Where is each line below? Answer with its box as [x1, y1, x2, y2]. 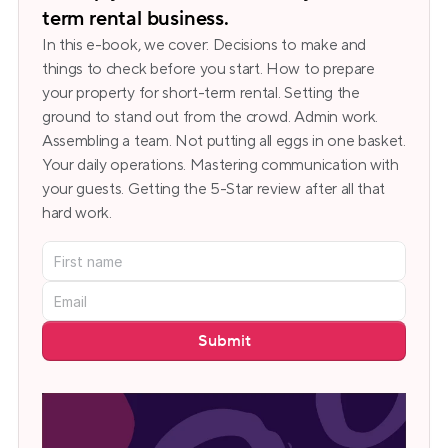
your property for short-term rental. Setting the [42, 83, 360, 103]
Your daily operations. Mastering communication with [42, 155, 399, 175]
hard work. [42, 203, 112, 223]
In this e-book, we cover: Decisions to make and [42, 35, 366, 55]
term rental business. [42, 6, 229, 32]
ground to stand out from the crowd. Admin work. [42, 107, 378, 127]
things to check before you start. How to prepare [42, 59, 375, 79]
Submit [197, 331, 251, 351]
